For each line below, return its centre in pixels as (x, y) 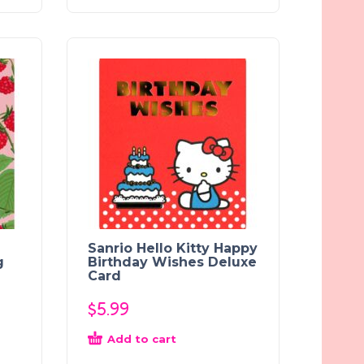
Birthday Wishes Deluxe (172, 262)
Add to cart (142, 338)
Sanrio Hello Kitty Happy (173, 248)
